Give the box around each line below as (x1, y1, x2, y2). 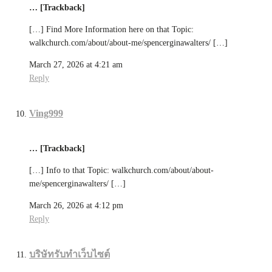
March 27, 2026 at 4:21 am (29, 60, 123, 70)
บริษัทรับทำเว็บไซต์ (29, 248, 110, 259)
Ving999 (29, 108, 63, 119)
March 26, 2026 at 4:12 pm (29, 200, 123, 210)
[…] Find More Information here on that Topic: (29, 25, 194, 35)
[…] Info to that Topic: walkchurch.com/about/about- (29, 165, 214, 175)
